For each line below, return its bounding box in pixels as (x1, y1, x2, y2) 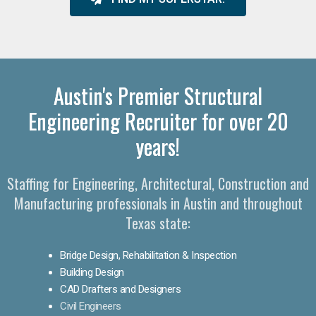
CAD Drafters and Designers (60, 282, 181, 296)
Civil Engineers (60, 299, 121, 312)
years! (136, 130, 180, 162)
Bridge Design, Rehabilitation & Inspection (60, 248, 236, 262)
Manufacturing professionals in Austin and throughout (13, 192, 303, 214)
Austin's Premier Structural (54, 79, 262, 111)
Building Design (60, 265, 124, 279)
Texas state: (126, 212, 190, 233)
